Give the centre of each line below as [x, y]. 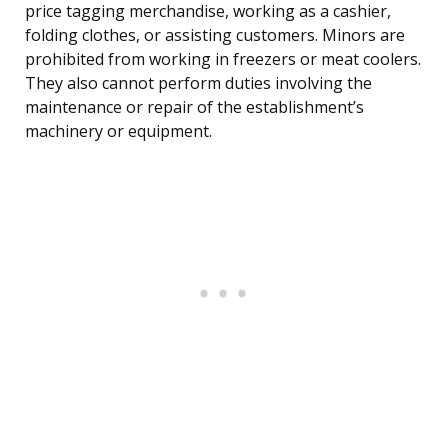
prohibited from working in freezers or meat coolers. [223, 59]
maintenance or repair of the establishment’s [194, 107]
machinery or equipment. [118, 131]
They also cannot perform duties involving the [198, 83]
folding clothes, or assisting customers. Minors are [215, 35]
